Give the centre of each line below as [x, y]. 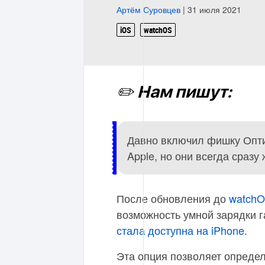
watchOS [158, 30]
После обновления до [173, 198]
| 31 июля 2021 [211, 9]
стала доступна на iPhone [180, 230]
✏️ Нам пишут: [174, 93]
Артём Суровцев [148, 9]
